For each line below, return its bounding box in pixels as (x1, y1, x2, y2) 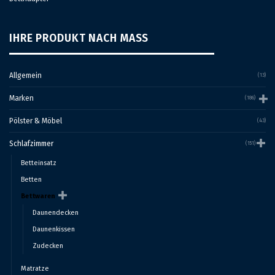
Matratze (21, 264, 49, 273)
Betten (21, 175, 42, 184)
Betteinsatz (21, 158, 56, 167)
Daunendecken (33, 208, 79, 217)
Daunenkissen (33, 225, 75, 233)
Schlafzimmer (9, 139, 53, 148)
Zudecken (33, 241, 63, 250)
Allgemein (9, 71, 42, 80)
